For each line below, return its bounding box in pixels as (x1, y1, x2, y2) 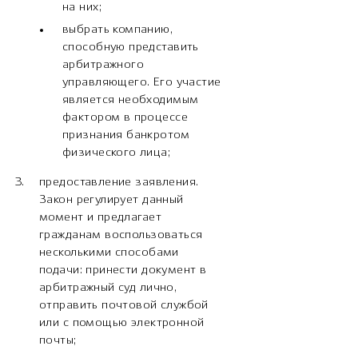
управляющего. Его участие (62, 77, 221, 89)
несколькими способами (39, 247, 179, 259)
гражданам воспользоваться (39, 229, 203, 241)
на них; (62, 2, 101, 14)
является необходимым (62, 94, 199, 106)
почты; (39, 335, 77, 347)
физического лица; (62, 147, 171, 159)
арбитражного (62, 59, 145, 71)
